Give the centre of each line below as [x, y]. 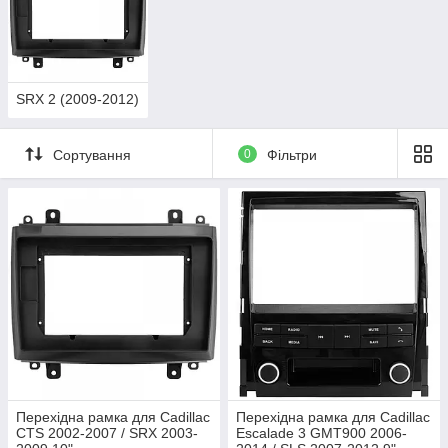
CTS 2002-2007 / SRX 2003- [107, 433]
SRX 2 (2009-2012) [77, 99]
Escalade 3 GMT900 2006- [321, 433]
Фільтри [291, 154]
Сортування [92, 154]
